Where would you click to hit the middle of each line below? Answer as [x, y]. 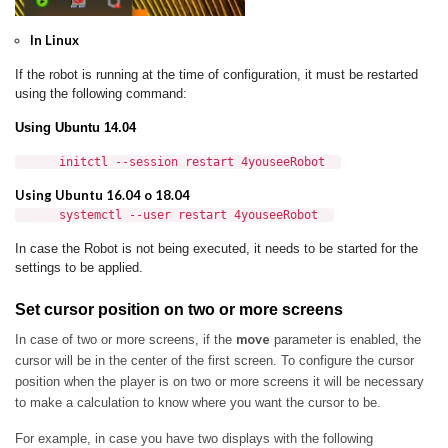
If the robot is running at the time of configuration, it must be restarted [216, 74]
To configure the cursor [347, 360]
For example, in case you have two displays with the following [194, 438]
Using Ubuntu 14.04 [75, 127]
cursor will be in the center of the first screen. [148, 360]
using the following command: [101, 93]
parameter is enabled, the [345, 339]
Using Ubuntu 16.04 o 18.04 [102, 194]
